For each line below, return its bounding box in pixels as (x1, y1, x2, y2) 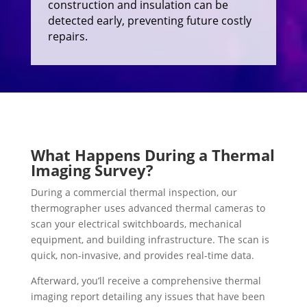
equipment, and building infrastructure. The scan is (30, 232, 269, 246)
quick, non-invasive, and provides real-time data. (30, 248, 257, 262)
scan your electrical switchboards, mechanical (30, 217, 242, 230)
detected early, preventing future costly (47, 12, 251, 28)
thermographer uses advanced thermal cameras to (30, 201, 265, 214)
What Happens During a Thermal (30, 144, 275, 165)
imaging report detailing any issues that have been (30, 289, 265, 303)
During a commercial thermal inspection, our (30, 185, 237, 199)
